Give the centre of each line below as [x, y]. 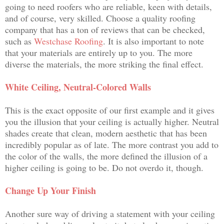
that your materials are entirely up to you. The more [99, 52]
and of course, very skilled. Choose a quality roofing [100, 18]
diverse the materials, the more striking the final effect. [106, 64]
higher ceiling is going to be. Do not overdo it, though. [104, 167]
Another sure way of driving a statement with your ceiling [110, 213]
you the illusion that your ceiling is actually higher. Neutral [112, 121]
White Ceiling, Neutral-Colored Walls [78, 87]
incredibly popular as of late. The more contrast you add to [112, 144]
